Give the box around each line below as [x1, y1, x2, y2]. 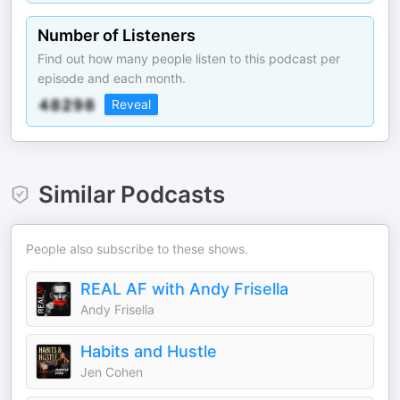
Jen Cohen [80, 364, 143, 379]
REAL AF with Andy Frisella [80, 279, 288, 298]
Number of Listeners [37, 26, 196, 45]
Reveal [112, 96, 151, 112]
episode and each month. [37, 71, 186, 86]
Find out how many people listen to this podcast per [37, 51, 340, 66]
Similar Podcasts [37, 180, 225, 208]
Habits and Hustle [80, 342, 217, 361]
